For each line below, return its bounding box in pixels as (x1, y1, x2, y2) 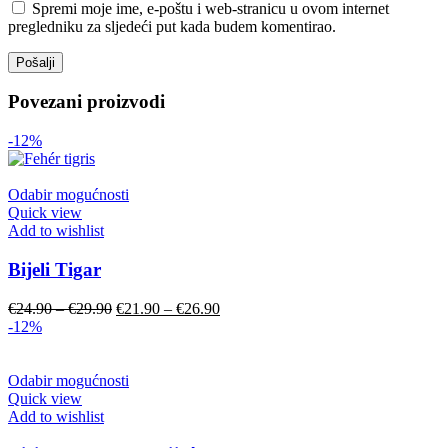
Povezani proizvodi (8, 91, 165, 113)
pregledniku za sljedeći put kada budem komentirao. (8, 17, 336, 35)
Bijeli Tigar (8, 258, 101, 280)
